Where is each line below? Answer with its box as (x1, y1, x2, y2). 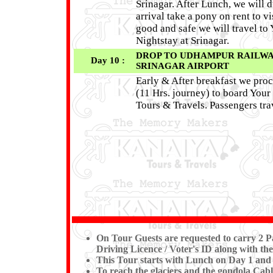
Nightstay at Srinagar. (135, 35, 229, 47)
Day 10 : (90, 55, 132, 66)
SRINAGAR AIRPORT (135, 61, 229, 71)
